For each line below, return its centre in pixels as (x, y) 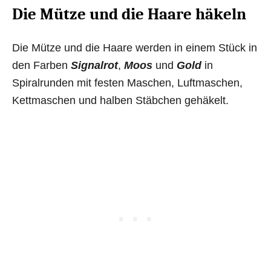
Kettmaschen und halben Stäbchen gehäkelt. (120, 100)
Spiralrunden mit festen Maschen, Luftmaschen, (127, 83)
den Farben (41, 65)
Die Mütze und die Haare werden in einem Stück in (135, 47)
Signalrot (94, 65)
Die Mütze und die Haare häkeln (129, 14)
